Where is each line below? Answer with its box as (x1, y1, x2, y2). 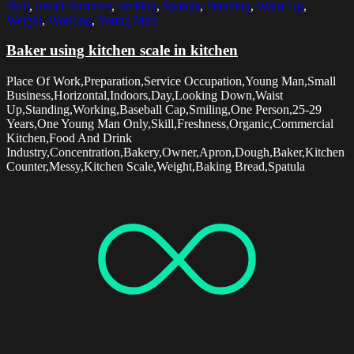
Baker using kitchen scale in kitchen (6, 42, 238, 59)
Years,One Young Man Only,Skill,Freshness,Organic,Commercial (6, 117, 333, 131)
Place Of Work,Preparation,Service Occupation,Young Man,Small (6, 74, 336, 88)
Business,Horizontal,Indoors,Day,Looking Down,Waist (6, 88, 283, 103)
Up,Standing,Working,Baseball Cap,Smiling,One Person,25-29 (6, 103, 322, 117)
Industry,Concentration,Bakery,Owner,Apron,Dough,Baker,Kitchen (6, 145, 345, 160)
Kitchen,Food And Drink (6, 131, 132, 145)
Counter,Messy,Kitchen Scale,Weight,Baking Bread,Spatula (6, 160, 305, 174)
